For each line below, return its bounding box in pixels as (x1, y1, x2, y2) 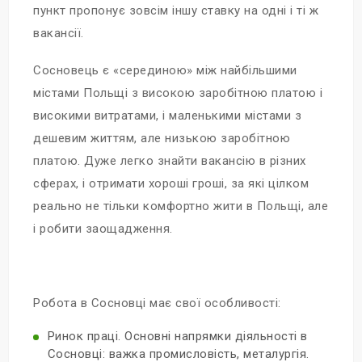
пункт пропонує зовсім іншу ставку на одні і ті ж (33, 3, 318, 18)
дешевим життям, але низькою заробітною (33, 131, 290, 145)
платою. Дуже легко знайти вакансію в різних (33, 154, 306, 168)
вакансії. (33, 26, 84, 40)
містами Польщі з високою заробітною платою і (33, 86, 322, 100)
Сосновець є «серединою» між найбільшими (33, 63, 297, 78)
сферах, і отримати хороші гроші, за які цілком (33, 176, 309, 191)
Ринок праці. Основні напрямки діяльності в (47, 329, 308, 343)
